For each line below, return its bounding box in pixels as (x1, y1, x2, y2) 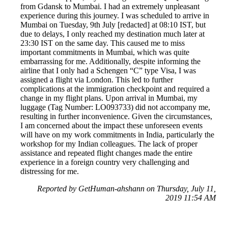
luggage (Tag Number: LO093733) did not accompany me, (20, 103, 210, 112)
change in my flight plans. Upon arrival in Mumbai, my (20, 94, 197, 103)
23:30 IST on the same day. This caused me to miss (20, 39, 185, 48)
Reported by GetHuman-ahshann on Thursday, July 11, (37, 184, 216, 193)
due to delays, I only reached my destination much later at (20, 30, 205, 39)
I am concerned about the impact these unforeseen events (20, 121, 203, 130)
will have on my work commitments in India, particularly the (20, 130, 214, 139)
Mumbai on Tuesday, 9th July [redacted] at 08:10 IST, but (20, 20, 206, 30)
